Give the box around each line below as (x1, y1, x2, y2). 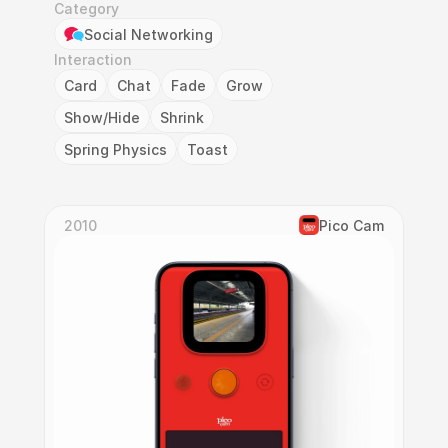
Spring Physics (64, 140, 167, 158)
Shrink (160, 108, 204, 126)
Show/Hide (64, 108, 140, 126)
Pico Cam (319, 216, 384, 234)
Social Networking (84, 25, 213, 43)
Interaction (54, 51, 132, 68)
